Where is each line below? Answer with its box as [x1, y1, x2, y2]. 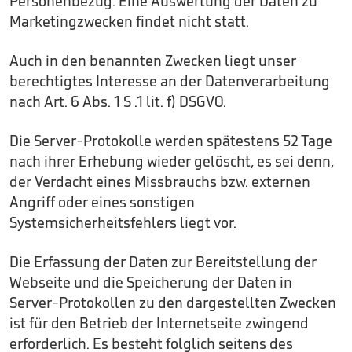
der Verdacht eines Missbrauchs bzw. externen [9, 172, 310, 191]
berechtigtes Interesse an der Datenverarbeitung [9, 71, 330, 90]
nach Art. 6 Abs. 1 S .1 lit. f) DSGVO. [9, 92, 226, 111]
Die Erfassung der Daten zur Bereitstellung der [9, 252, 317, 271]
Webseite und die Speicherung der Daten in [9, 273, 292, 291]
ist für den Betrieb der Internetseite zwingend [9, 313, 309, 332]
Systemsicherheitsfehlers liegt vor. [9, 213, 236, 232]
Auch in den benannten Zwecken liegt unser [9, 51, 296, 70]
